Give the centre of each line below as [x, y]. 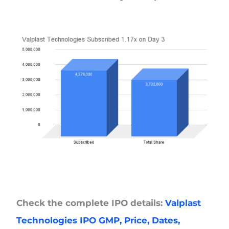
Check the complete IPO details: [90, 203]
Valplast [182, 203]
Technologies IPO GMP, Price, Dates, [98, 220]
